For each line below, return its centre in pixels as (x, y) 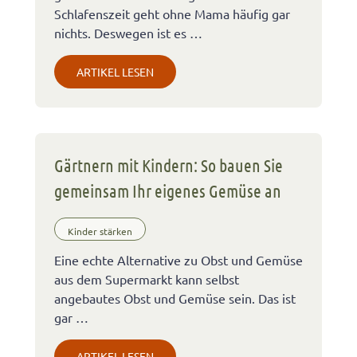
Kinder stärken (100, 231)
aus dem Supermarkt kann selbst (147, 279)
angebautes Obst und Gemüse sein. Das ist (175, 298)
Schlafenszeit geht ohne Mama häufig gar (172, 13)
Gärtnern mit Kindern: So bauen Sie (169, 165)
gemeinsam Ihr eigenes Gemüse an (168, 190)
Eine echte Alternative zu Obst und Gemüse (178, 260)
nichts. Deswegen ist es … (128, 32)
